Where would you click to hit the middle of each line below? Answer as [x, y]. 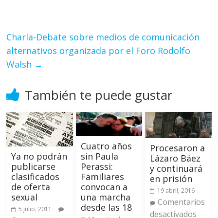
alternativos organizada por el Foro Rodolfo [99, 51]
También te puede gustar [99, 95]
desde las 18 [106, 207]
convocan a [104, 187]
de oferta [31, 187]
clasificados [36, 176]
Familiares [102, 176]
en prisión [171, 179]
